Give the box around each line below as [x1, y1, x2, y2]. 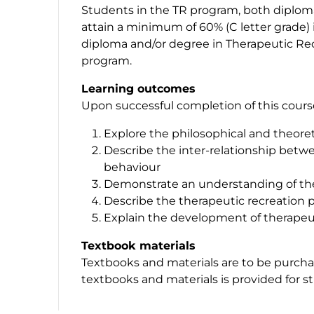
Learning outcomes [81, 81, 196, 95]
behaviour [104, 160, 161, 174]
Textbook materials [81, 238, 196, 252]
